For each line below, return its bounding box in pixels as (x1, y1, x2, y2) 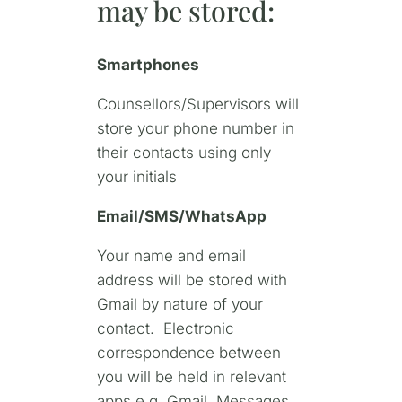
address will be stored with (96, 270, 287, 289)
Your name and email (96, 246, 246, 265)
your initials (96, 167, 177, 186)
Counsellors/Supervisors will (96, 94, 299, 113)
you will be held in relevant (96, 367, 286, 386)
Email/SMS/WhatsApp (96, 206, 267, 225)
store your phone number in (96, 118, 294, 137)
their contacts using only (96, 143, 271, 162)
